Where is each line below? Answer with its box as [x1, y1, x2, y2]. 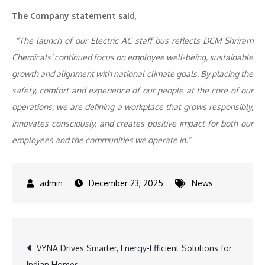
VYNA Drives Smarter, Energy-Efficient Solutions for [37, 243, 232, 253]
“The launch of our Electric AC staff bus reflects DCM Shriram [15, 35, 253, 46]
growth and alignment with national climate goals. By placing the [12, 69, 253, 79]
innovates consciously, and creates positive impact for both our [12, 118, 253, 128]
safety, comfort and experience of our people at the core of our [12, 85, 253, 95]
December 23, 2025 [89, 178, 163, 188]
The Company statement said [12, 11, 135, 21]
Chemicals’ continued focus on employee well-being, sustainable [12, 52, 253, 62]
